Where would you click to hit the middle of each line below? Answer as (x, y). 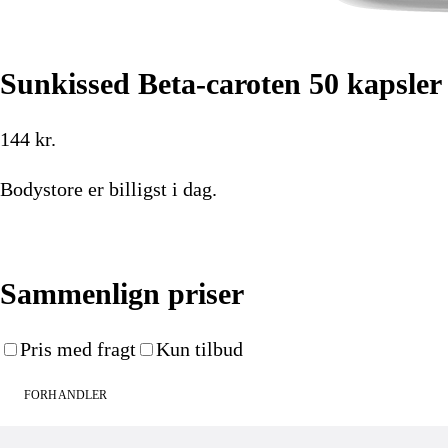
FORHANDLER (66, 394)
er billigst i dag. (150, 188)
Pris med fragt (78, 348)
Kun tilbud (199, 348)
